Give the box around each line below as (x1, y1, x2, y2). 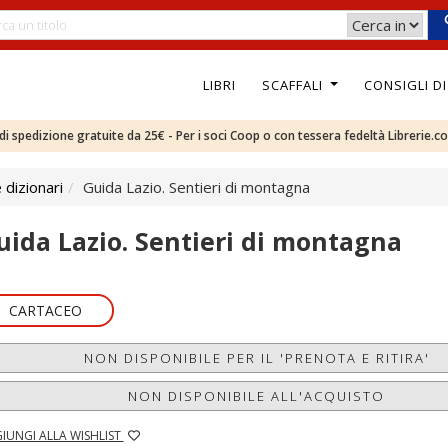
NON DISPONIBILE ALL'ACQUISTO (128, 387, 386, 405)
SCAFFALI (261, 75, 327, 94)
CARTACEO (8, 301, 82, 320)
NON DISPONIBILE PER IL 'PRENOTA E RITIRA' (83, 349, 430, 367)
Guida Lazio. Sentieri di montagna (83, 177, 310, 197)
